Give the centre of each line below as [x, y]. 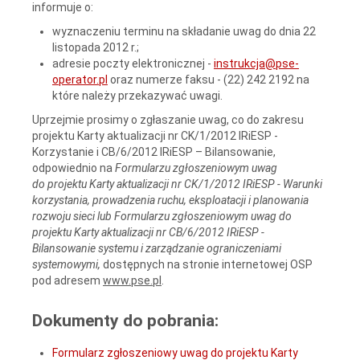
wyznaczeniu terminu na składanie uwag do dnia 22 [184, 31]
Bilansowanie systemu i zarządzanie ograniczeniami [157, 248]
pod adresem [67, 280]
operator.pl [80, 79]
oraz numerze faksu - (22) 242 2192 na [209, 79]
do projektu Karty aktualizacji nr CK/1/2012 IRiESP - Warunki [177, 184]
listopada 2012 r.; [96, 47]
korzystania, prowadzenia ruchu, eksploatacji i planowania [170, 200]
